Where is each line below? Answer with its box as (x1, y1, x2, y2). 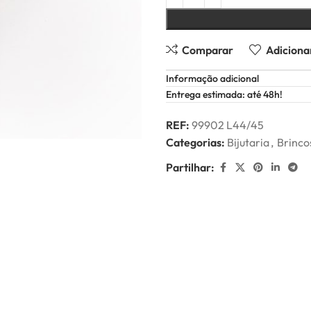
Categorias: (166, 135, 225, 149)
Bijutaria (227, 135, 269, 149)
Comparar (182, 42, 234, 57)
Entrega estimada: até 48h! (166, 88, 283, 101)
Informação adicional (166, 72, 259, 85)
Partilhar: (166, 160, 215, 174)
